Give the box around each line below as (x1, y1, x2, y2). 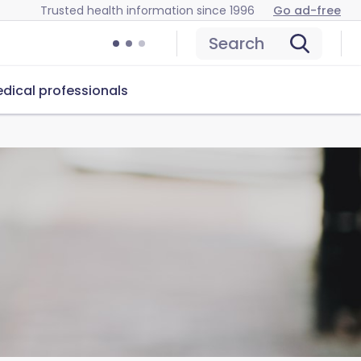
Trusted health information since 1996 (40, 2, 255, 19)
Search (209, 32, 264, 55)
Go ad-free (273, 2, 341, 19)
